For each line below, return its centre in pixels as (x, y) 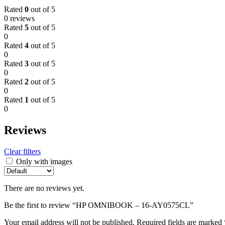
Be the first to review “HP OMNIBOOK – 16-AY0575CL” (99, 205)
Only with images (44, 162)
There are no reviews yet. (44, 188)
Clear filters (22, 152)
